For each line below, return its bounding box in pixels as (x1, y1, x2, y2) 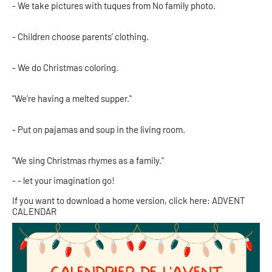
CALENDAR (12, 205, 56, 217)
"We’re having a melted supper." (12, 92, 134, 104)
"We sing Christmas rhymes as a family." (12, 154, 166, 166)
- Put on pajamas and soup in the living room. (12, 123, 187, 135)
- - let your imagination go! (12, 174, 115, 186)
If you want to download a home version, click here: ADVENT (12, 194, 245, 206)
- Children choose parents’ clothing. (12, 30, 151, 42)
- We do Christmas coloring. (12, 61, 120, 73)
